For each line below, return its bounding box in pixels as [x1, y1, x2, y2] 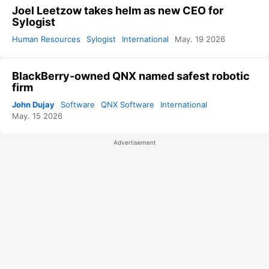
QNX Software [101, 100, 154, 110]
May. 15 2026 [12, 111, 62, 121]
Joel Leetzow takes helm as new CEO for [12, 4, 223, 17]
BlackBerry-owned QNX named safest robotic [12, 70, 250, 83]
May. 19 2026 [175, 34, 225, 44]
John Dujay [12, 100, 55, 110]
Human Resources [12, 34, 80, 44]
